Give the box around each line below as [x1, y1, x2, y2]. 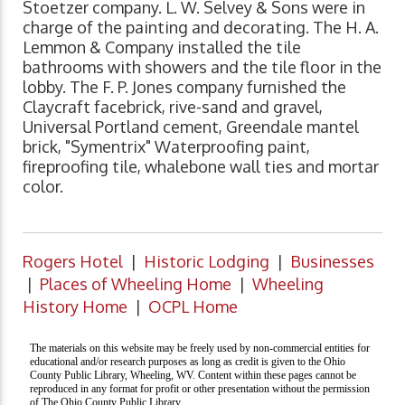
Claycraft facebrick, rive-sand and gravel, [23, 97, 323, 118]
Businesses [290, 251, 374, 272]
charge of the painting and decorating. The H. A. [23, 17, 379, 38]
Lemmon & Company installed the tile [23, 37, 301, 58]
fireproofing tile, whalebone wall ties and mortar [23, 156, 379, 177]
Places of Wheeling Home [40, 274, 231, 295]
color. [23, 176, 63, 197]
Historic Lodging [144, 251, 269, 272]
